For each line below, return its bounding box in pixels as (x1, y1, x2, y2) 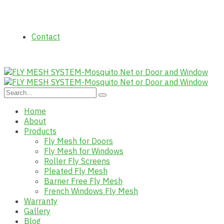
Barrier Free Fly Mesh (44, 176, 122, 186)
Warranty (24, 196, 57, 206)
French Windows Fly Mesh (44, 186, 138, 196)
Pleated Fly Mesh (44, 166, 107, 176)
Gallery (24, 206, 50, 216)
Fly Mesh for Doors (44, 136, 113, 146)
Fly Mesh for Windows (44, 146, 123, 156)
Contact (31, 31, 60, 41)
